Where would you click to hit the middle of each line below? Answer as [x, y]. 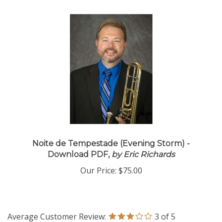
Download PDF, [78, 156]
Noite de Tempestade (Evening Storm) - [111, 145]
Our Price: [98, 172]
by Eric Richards [142, 156]
